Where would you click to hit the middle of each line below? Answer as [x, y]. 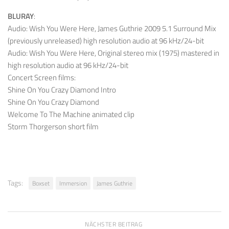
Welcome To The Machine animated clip [71, 114]
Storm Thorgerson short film [53, 127]
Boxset [41, 184]
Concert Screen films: [42, 78]
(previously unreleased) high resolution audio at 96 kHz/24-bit [106, 41]
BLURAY [21, 16]
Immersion [73, 184]
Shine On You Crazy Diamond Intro [62, 90]
